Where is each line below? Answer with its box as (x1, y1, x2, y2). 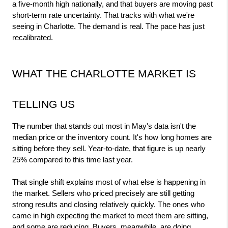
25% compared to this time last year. (12, 155, 133, 164)
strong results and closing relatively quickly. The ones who (12, 200, 205, 209)
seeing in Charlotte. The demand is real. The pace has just (12, 22, 205, 31)
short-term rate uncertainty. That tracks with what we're (12, 11, 194, 19)
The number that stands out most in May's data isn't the (12, 122, 196, 130)
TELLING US (12, 98, 75, 110)
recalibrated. (12, 33, 53, 42)
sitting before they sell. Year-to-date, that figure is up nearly (12, 144, 206, 153)
